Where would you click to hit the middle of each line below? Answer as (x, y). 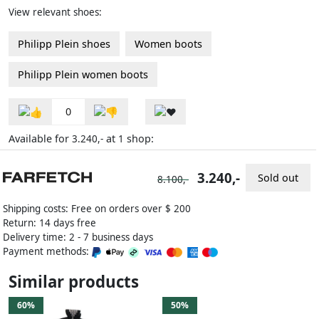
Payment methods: (47, 252)
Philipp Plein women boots (83, 74)
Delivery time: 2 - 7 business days (78, 237)
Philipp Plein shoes (64, 43)
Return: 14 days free (49, 223)
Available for (40, 139)
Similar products (74, 282)
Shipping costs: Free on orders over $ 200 (97, 209)
